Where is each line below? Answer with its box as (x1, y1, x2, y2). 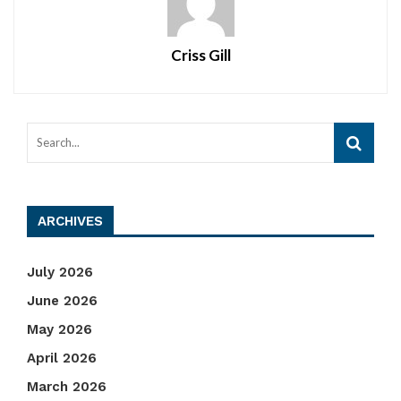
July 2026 (27, 264, 93, 281)
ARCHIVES (38, 213, 103, 230)
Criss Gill (170, 46, 231, 65)
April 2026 (27, 350, 97, 367)
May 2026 (27, 321, 92, 338)
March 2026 (27, 379, 107, 396)
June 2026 (27, 293, 98, 310)
